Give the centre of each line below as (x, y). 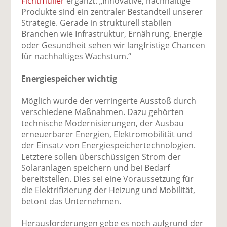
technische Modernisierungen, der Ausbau (103, 123)
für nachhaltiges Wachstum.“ (77, 56)
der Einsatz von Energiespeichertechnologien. (109, 145)
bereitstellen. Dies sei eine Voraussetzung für (108, 179)
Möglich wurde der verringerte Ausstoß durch (109, 101)
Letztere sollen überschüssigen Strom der (101, 156)
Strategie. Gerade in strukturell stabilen (97, 23)
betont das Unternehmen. (71, 201)
